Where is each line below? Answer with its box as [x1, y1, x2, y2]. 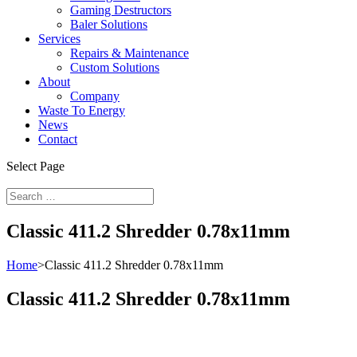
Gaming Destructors [70, 3, 171, 17]
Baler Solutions [70, 18, 147, 31]
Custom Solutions [70, 61, 159, 74]
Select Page [6, 159, 65, 173]
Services [38, 32, 80, 45]
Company [70, 89, 120, 103]
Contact [38, 132, 77, 146]
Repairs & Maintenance [70, 46, 189, 60]
